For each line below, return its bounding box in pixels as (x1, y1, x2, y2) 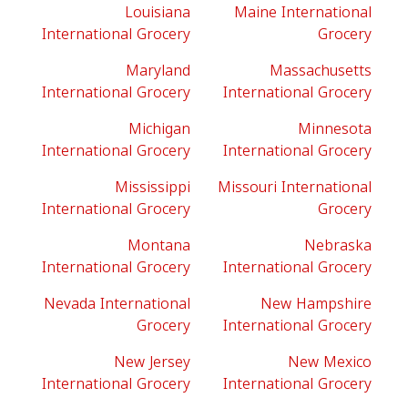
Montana (127, 231, 190, 260)
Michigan (128, 115, 190, 143)
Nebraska (304, 231, 372, 260)
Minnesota (298, 115, 372, 143)
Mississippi (115, 173, 190, 201)
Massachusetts (270, 56, 372, 85)
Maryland (126, 56, 190, 85)
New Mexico (288, 348, 372, 376)
